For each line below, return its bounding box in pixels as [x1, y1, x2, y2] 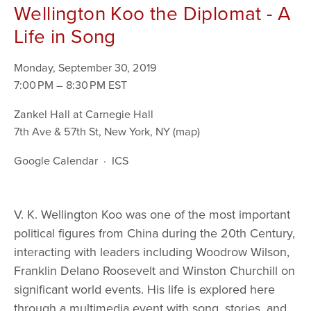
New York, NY [104, 124, 170, 139]
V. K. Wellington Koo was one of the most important [14, 205, 290, 223]
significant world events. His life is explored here [14, 280, 275, 298]
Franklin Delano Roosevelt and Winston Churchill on [14, 262, 295, 279]
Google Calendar [14, 153, 98, 168]
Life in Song [14, 22, 116, 49]
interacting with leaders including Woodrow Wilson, [14, 243, 289, 260]
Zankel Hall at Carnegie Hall [14, 106, 153, 121]
